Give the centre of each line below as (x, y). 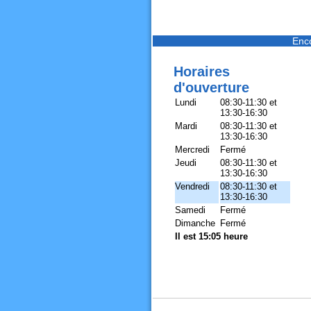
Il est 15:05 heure (211, 236)
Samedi (190, 210)
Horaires (201, 72)
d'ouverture (211, 87)
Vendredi (192, 186)
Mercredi (192, 150)
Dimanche (195, 223)
